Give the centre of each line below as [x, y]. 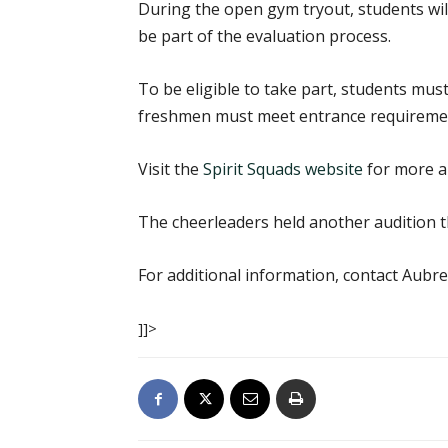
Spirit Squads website [283, 169]
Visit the [170, 169]
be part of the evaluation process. [264, 36]
